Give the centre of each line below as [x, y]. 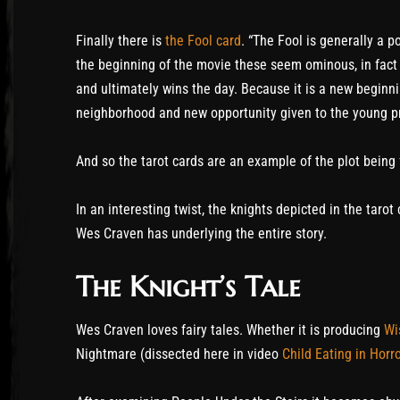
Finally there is [121, 40]
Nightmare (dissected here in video [179, 354]
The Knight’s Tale [188, 287]
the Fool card [203, 40]
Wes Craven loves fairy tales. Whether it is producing [230, 330]
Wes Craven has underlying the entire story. [201, 234]
